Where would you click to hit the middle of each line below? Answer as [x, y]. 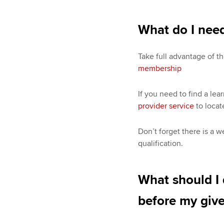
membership [159, 69]
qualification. [160, 143]
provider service [166, 106]
